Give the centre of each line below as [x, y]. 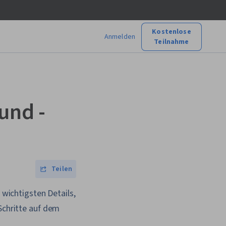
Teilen [62, 169]
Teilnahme [172, 42]
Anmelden [120, 37]
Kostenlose [172, 32]
